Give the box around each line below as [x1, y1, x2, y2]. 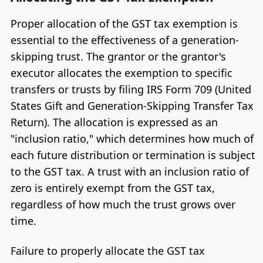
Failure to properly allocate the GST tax [10, 244, 205, 258]
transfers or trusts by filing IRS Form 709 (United [10, 82, 251, 96]
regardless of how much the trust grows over [10, 197, 235, 211]
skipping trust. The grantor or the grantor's [10, 49, 226, 63]
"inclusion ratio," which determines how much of [10, 131, 254, 146]
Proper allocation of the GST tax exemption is [10, 16, 238, 31]
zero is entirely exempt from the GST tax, [10, 180, 215, 195]
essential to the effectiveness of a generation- [10, 32, 239, 47]
